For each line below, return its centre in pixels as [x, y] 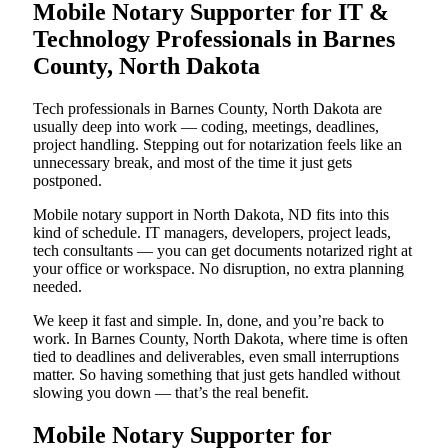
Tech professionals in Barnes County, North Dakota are [207, 109]
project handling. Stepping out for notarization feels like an [217, 145]
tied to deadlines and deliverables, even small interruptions [216, 357]
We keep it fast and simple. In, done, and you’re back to [208, 321]
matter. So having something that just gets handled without [216, 375]
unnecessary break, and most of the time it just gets [192, 163]
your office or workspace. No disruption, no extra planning [218, 269]
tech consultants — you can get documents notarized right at [222, 251]
